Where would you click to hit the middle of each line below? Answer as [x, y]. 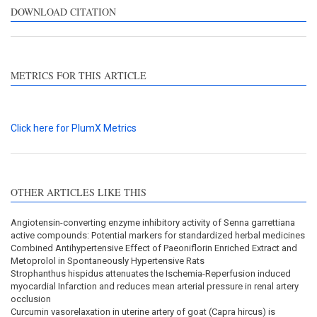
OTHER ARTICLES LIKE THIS [79, 192]
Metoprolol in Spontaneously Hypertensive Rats [108, 261]
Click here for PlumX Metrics [74, 128]
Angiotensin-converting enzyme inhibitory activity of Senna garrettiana [153, 223]
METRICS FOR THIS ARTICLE [79, 76]
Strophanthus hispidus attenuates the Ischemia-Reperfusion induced [151, 274]
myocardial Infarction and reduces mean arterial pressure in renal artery [155, 287]
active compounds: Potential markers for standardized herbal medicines [158, 236]
